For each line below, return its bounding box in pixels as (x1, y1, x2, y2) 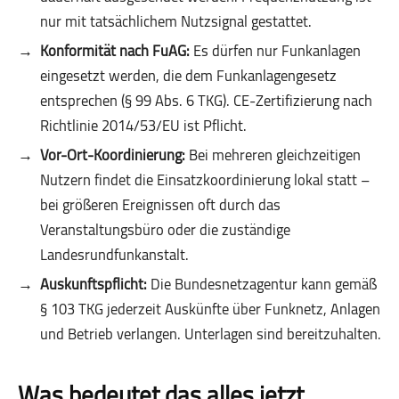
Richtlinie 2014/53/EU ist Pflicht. (40, 111, 247, 139)
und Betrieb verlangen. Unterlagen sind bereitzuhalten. (40, 320, 381, 347)
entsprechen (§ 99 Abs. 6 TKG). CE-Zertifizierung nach (40, 86, 372, 114)
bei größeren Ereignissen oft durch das (40, 191, 281, 218)
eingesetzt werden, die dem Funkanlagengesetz (40, 61, 337, 89)
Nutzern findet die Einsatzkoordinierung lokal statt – (40, 166, 370, 193)
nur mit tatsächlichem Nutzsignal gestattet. (40, 7, 312, 35)
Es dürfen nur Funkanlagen (190, 37, 361, 64)
